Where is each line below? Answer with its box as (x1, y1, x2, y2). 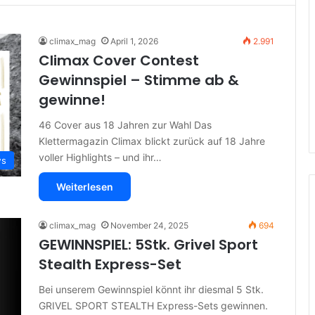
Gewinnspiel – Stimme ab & (39, 70, 239, 90)
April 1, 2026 (110, 35, 158, 46)
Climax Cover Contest (39, 50, 199, 70)
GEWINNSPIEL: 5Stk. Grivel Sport (39, 234, 258, 255)
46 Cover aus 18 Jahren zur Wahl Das (39, 118, 212, 131)
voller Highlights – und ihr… (39, 150, 162, 163)
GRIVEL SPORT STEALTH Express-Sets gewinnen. (39, 299, 268, 311)
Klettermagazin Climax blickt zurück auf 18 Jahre (39, 134, 265, 147)
